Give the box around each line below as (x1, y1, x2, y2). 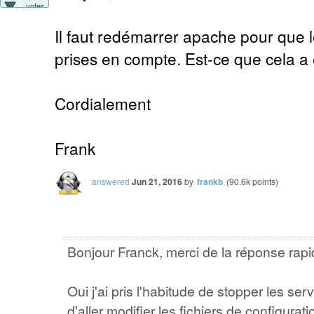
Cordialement (55, 91, 151, 114)
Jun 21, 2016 (132, 175, 182, 188)
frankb (197, 175, 223, 188)
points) (250, 175, 278, 187)
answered (92, 175, 130, 187)
